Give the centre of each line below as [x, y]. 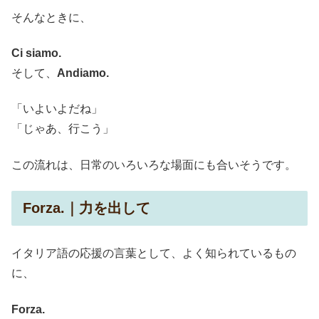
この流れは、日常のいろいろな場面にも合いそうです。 [154, 164]
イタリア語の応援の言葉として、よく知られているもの [154, 253]
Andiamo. [83, 73]
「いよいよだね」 [57, 109]
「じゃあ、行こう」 [63, 129]
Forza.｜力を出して [87, 208]
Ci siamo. [36, 53]
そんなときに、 [51, 17]
